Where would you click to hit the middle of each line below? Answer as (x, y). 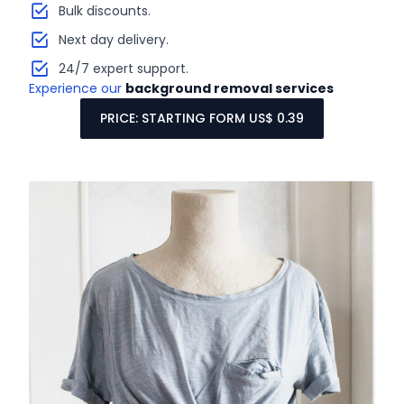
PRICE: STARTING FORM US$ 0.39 (202, 119)
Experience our (78, 89)
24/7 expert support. (123, 69)
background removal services (230, 89)
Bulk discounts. (104, 11)
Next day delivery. (113, 40)
